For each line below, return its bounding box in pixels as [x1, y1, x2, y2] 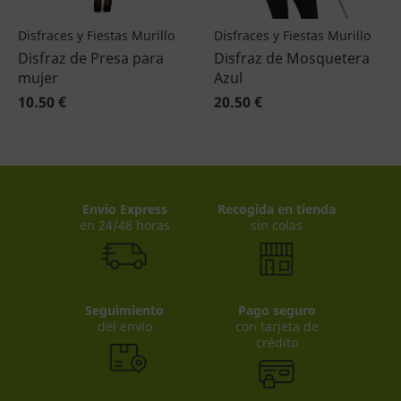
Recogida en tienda [218, 200, 336, 218]
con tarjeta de [235, 317, 319, 335]
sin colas [251, 217, 303, 234]
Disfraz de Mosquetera [214, 48, 370, 68]
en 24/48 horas [79, 217, 170, 234]
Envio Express [81, 200, 167, 218]
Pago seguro [237, 301, 316, 319]
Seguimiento [85, 301, 164, 319]
